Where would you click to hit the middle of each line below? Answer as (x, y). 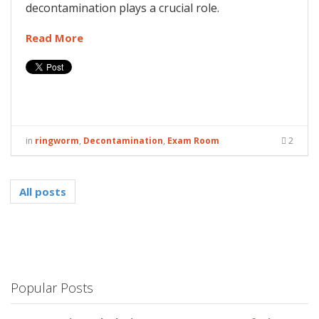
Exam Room (193, 141)
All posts (43, 192)
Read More (54, 38)
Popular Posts (52, 288)
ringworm (57, 141)
